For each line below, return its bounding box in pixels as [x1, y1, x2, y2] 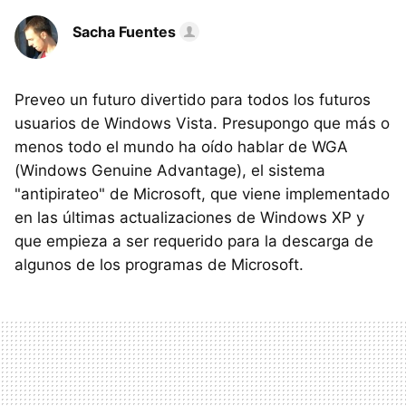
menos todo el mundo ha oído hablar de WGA [14, 138, 348, 156]
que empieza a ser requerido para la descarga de [14, 232, 373, 250]
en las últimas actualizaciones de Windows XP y [14, 208, 364, 227]
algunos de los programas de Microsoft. [14, 256, 304, 274]
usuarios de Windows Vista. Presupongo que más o [14, 114, 390, 132]
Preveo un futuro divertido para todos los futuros [14, 91, 371, 109]
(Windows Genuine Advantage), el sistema [14, 161, 325, 179]
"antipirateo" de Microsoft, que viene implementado [14, 185, 390, 203]
